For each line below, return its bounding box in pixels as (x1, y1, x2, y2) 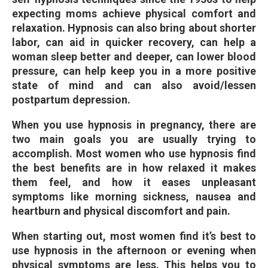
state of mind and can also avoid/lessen (12, 78, 256, 92)
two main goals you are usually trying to (12, 132, 256, 145)
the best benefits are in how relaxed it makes (12, 161, 256, 174)
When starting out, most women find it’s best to (12, 229, 256, 242)
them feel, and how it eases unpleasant (12, 175, 256, 188)
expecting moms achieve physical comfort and (12, 7, 256, 20)
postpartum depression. (12, 93, 130, 106)
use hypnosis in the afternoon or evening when (12, 243, 256, 257)
